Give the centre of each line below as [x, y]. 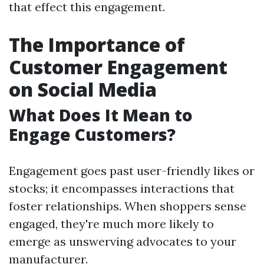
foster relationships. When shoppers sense [128, 206]
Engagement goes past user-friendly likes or [132, 171]
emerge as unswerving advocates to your [123, 241]
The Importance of [97, 44]
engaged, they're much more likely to [111, 224]
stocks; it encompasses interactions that [122, 188]
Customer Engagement [118, 67]
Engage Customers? [92, 134]
